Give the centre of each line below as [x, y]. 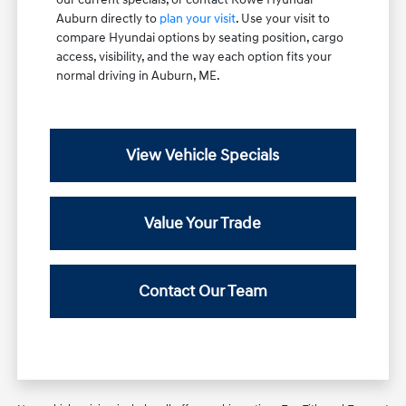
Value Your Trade [203, 223]
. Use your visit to [283, 18]
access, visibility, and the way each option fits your [194, 56]
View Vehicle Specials [203, 155]
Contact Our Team [203, 291]
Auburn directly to [108, 18]
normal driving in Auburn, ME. [139, 75]
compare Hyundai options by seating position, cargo [200, 37]
